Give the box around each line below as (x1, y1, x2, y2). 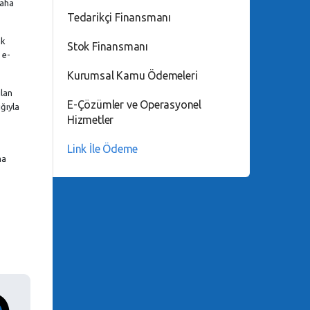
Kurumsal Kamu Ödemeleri (67, 69, 198, 82)
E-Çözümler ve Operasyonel (67, 98, 202, 111)
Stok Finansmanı (67, 40, 148, 53)
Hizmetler (67, 113, 114, 126)
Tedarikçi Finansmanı (67, 11, 171, 24)
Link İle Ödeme (67, 143, 138, 155)
